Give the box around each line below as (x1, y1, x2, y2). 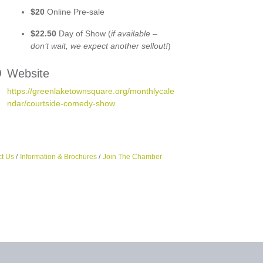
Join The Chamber (102, 152, 162, 161)
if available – (111, 28, 157, 38)
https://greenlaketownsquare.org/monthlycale (7, 86, 174, 96)
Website (7, 66, 49, 80)
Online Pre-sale (47, 6, 104, 16)
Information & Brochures (19, 152, 97, 161)
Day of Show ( (56, 28, 111, 38)
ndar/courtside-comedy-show (7, 98, 115, 108)
